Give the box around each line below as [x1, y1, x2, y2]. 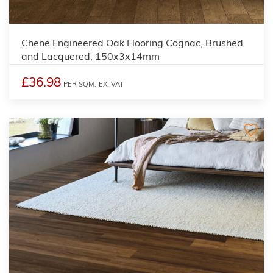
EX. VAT [99, 79, 124, 88]
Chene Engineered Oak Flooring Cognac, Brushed [21, 36, 243, 49]
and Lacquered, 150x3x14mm [21, 49, 160, 62]
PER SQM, [63, 79, 96, 88]
